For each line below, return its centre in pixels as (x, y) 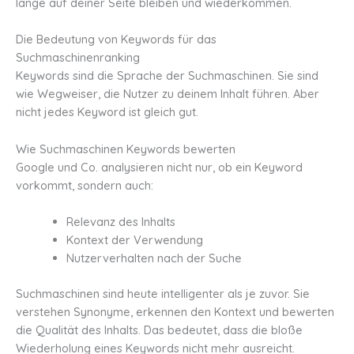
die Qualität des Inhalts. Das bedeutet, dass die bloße (159, 330)
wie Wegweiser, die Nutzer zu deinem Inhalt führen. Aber (168, 94)
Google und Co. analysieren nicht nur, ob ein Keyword (159, 167)
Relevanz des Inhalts (121, 222)
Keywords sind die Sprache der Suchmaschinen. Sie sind (167, 76)
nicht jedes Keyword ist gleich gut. (107, 112)
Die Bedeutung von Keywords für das (116, 40)
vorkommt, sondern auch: (85, 185)
